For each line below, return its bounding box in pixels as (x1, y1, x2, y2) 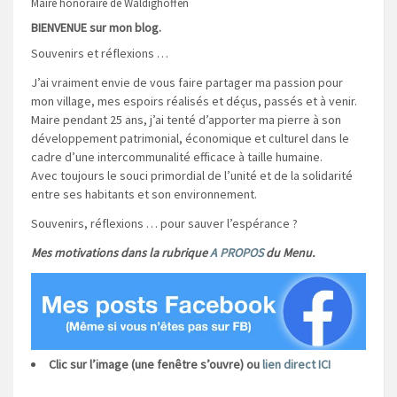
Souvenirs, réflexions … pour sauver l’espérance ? (31, 214, 298, 231)
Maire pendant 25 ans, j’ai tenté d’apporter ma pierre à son (31, 111, 341, 128)
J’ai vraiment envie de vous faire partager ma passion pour (31, 74, 343, 90)
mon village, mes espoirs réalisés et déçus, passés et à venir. (31, 92, 357, 109)
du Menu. (263, 244, 315, 261)
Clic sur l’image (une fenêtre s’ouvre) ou (49, 355, 262, 372)
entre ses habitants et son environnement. (31, 185, 257, 202)
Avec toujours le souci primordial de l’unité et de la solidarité (31, 167, 353, 183)
